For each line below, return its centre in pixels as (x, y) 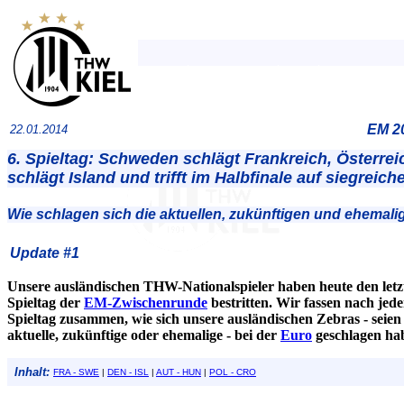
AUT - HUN (179, 372)
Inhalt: (32, 372)
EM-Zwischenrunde (146, 302)
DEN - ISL (128, 372)
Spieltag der (46, 302)
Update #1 (45, 252)
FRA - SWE (76, 372)
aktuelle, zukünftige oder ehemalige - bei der (144, 335)
